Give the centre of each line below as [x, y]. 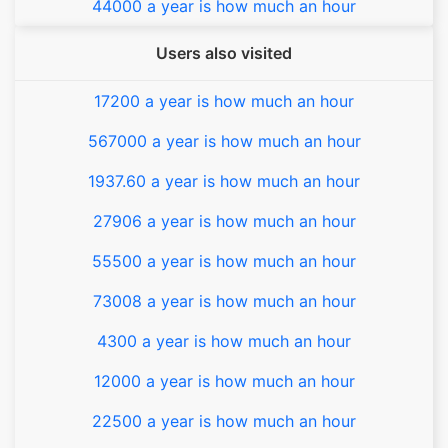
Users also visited [224, 53]
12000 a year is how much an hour [224, 381]
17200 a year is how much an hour [224, 101]
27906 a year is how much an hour [224, 221]
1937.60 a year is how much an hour [224, 181]
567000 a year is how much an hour [224, 141]
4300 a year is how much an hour [224, 341]
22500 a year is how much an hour [224, 421]
